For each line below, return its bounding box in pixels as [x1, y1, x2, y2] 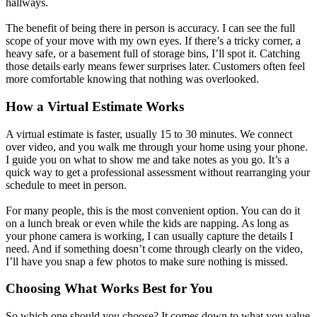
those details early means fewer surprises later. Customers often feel [6, 60, 305, 73]
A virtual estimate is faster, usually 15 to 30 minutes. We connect [6, 127, 292, 140]
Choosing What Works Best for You [6, 281, 213, 296]
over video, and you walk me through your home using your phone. [6, 140, 308, 153]
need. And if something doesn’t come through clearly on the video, [6, 242, 303, 255]
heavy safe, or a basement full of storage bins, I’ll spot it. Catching [6, 47, 300, 60]
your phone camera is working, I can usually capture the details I [6, 229, 293, 242]
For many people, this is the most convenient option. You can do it [6, 204, 300, 217]
